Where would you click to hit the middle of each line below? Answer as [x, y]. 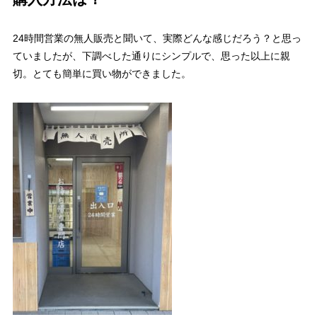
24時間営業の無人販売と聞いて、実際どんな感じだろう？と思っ [157, 39]
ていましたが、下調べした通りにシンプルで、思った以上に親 [151, 56]
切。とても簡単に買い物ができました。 [102, 74]
